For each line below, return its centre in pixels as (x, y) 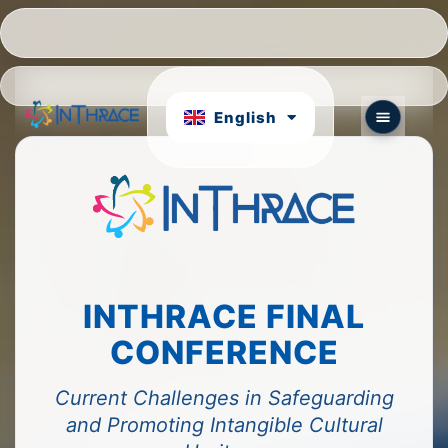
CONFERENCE (224, 352)
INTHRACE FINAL (224, 316)
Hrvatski (273, 47)
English (245, 117)
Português (273, 95)
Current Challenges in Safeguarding (224, 397)
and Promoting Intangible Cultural (224, 424)
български (273, 143)
